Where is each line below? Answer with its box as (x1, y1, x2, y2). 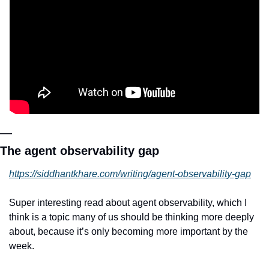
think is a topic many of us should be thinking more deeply (9, 211, 254, 222)
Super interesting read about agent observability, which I (9, 197, 247, 208)
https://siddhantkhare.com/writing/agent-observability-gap (9, 168, 251, 179)
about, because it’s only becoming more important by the (9, 226, 248, 237)
